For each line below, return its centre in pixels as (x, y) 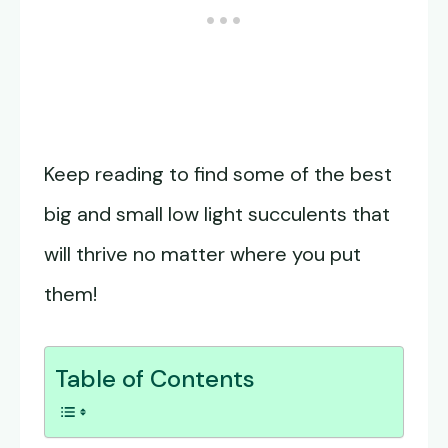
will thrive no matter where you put (202, 254)
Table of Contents (155, 379)
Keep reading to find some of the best (218, 174)
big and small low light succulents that (217, 214)
